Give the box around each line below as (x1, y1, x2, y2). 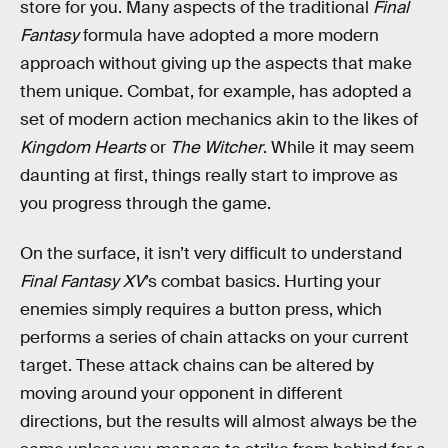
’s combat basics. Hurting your (145, 270, 381, 292)
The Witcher (170, 137, 263, 158)
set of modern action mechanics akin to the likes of (20, 109, 418, 130)
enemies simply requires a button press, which (20, 298, 382, 320)
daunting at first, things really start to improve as (20, 165, 398, 186)
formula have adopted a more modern (79, 25, 379, 46)
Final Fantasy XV (20, 270, 145, 292)
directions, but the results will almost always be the (20, 410, 417, 432)
